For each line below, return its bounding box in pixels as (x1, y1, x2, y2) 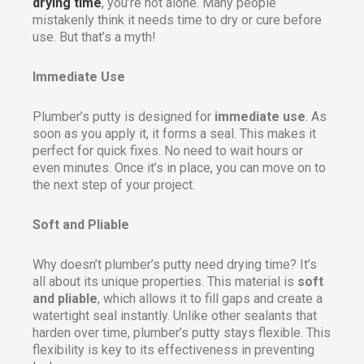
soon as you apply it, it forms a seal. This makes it (32, 126, 316, 142)
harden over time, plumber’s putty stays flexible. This (32, 325, 331, 341)
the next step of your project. (32, 177, 195, 193)
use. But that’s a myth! (32, 29, 156, 45)
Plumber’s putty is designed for (32, 109, 214, 125)
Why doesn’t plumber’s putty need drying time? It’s (32, 257, 317, 273)
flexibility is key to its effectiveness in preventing (32, 342, 314, 358)
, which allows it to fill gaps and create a (97, 291, 323, 307)
